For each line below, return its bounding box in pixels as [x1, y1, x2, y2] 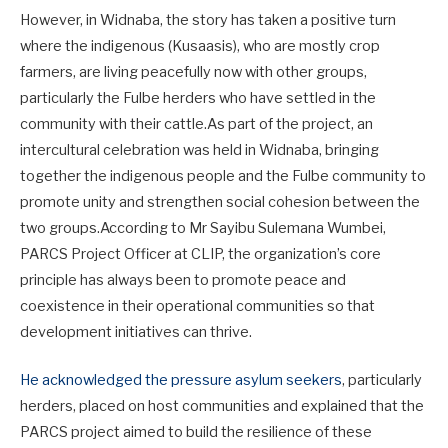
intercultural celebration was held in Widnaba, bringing [20, 140, 379, 159]
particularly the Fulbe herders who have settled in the [20, 88, 376, 107]
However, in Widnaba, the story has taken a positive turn [20, 10, 396, 29]
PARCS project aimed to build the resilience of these [20, 422, 372, 441]
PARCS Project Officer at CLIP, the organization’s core [20, 244, 381, 263]
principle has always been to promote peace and [20, 270, 346, 289]
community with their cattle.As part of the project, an [20, 114, 373, 133]
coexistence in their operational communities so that [20, 296, 375, 315]
